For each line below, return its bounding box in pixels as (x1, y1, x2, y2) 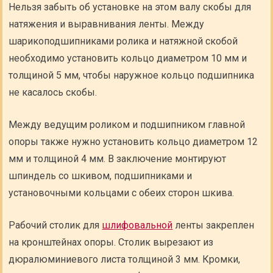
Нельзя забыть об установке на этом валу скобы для (9, 1, 252, 13)
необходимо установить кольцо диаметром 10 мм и (9, 52, 247, 64)
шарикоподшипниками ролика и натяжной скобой (9, 35, 238, 47)
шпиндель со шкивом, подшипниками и (9, 170, 193, 182)
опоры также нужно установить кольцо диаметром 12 (9, 136, 258, 147)
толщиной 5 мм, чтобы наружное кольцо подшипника (9, 69, 255, 81)
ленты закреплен (172, 219, 255, 231)
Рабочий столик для (9, 219, 102, 231)
